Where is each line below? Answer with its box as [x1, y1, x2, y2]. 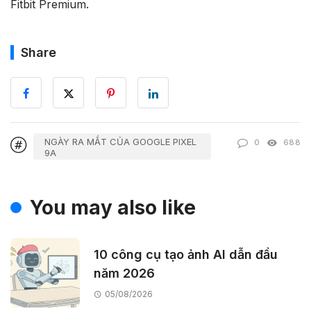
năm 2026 [94, 265, 155, 280]
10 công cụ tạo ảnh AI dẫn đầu [94, 246, 278, 262]
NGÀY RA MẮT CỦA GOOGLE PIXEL [44, 135, 196, 147]
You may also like [30, 195, 196, 219]
